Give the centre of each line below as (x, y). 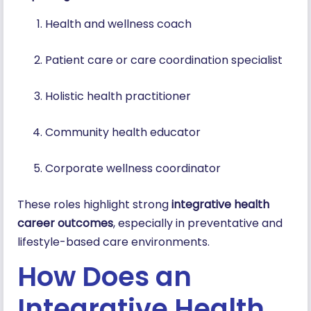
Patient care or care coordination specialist (167, 60)
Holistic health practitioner (121, 96)
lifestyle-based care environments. (115, 242)
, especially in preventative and (198, 223)
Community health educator (126, 132)
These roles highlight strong (94, 204)
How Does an (104, 277)
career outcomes (65, 223)
